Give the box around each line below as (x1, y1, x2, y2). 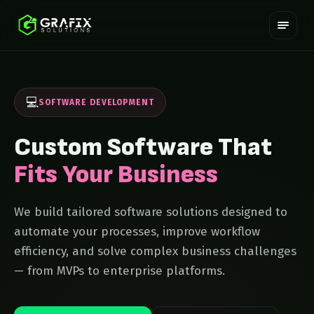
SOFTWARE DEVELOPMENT (39, 97, 155, 107)
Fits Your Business (14, 160, 218, 190)
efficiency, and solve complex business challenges (14, 244, 296, 259)
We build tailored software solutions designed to (14, 205, 287, 219)
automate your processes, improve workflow (14, 224, 260, 239)
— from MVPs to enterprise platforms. (14, 264, 225, 278)
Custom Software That (14, 132, 272, 163)
